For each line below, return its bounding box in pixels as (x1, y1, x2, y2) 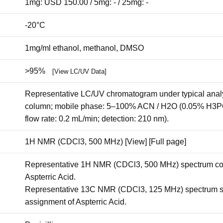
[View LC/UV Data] (52, 68, 107, 75)
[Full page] (149, 137, 186, 146)
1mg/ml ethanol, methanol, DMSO (25, 44, 144, 52)
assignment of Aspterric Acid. (25, 198, 126, 206)
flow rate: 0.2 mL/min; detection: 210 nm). (25, 114, 169, 123)
